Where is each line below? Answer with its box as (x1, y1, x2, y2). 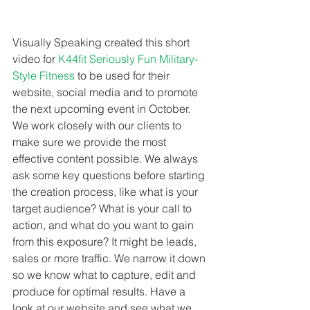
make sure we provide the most (12, 134, 169, 149)
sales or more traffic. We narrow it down (12, 250, 208, 265)
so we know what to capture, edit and (12, 267, 199, 282)
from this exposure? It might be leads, (12, 234, 199, 248)
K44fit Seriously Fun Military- (58, 51, 198, 66)
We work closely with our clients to (12, 118, 184, 132)
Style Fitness (12, 68, 75, 82)
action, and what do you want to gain (12, 217, 197, 232)
